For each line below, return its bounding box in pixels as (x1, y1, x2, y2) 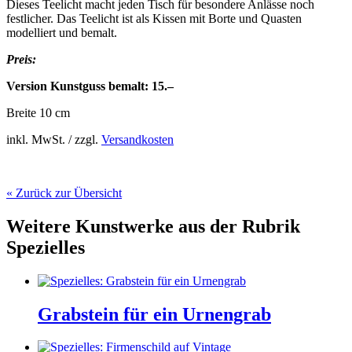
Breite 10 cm (6, 105, 70, 119)
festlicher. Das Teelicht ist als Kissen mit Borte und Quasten (6, 11, 302, 25)
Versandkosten (101, 132, 174, 146)
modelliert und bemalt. (6, 25, 117, 39)
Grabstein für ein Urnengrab (38, 303, 271, 324)
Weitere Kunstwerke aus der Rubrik (6, 215, 300, 236)
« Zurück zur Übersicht (6, 185, 122, 200)
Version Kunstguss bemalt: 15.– (6, 79, 174, 93)
